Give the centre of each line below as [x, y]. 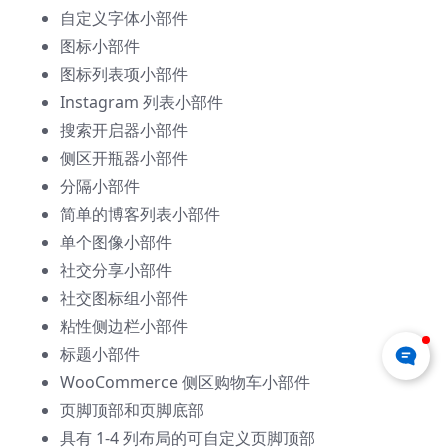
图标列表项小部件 [124, 74]
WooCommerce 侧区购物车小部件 [185, 382]
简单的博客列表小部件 [140, 214]
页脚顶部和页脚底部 [132, 410]
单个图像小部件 [116, 242]
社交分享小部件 [116, 270]
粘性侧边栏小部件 [124, 326]
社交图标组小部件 [124, 298]
